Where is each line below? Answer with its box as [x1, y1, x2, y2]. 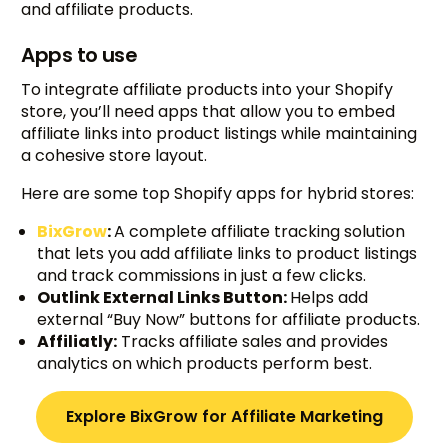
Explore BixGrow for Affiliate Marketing [65, 405, 383, 429]
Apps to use [21, 41, 138, 70]
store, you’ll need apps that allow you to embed [21, 100, 396, 124]
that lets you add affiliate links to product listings [37, 242, 418, 266]
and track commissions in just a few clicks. [37, 264, 371, 288]
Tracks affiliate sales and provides [117, 330, 389, 354]
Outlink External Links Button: [37, 286, 291, 310]
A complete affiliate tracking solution [114, 220, 406, 244]
